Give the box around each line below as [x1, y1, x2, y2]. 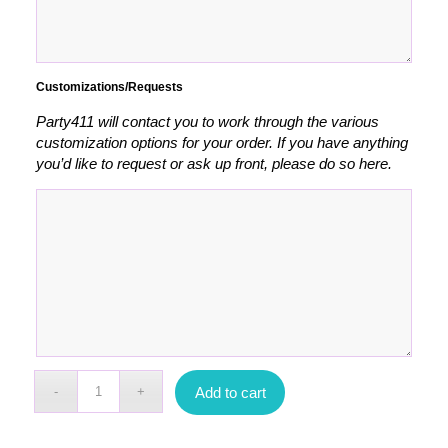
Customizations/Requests [35, 79, 183, 94]
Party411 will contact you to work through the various [35, 112, 379, 130]
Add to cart [194, 384, 266, 402]
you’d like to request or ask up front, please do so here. [35, 154, 392, 172]
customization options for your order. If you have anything [35, 133, 408, 151]
